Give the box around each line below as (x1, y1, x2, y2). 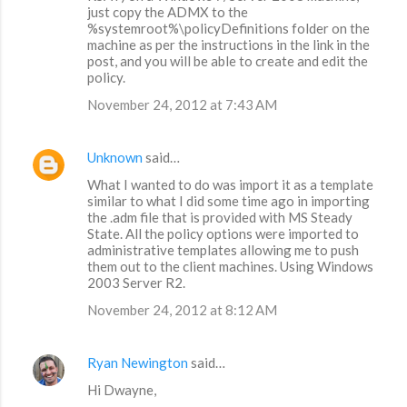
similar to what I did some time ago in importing (87, 193, 370, 210)
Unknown (87, 149, 143, 166)
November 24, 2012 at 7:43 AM (87, 96, 277, 114)
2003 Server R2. (87, 274, 185, 292)
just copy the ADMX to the (87, 4, 248, 21)
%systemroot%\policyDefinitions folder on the (87, 20, 370, 37)
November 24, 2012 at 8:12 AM (87, 302, 277, 319)
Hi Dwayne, (87, 382, 156, 399)
